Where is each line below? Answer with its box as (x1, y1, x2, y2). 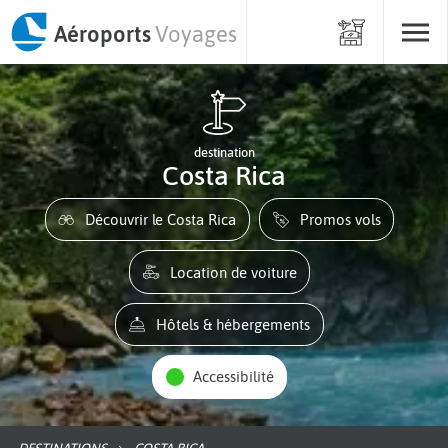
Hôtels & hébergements (167, 315, 310, 333)
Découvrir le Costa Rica (95, 211, 237, 229)
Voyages (155, 20, 237, 47)
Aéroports (53, 20, 151, 47)
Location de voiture (176, 263, 297, 281)
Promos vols (308, 211, 381, 229)
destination (193, 145, 255, 160)
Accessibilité (201, 368, 274, 386)
